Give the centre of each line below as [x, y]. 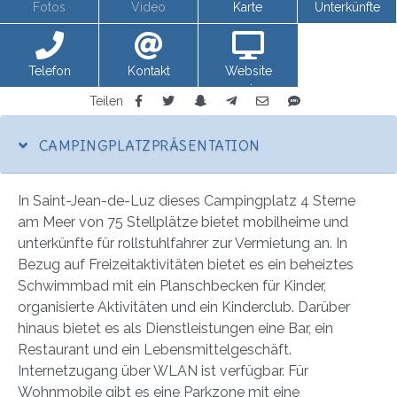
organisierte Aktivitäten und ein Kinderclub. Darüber [184, 307]
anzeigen [248, 90]
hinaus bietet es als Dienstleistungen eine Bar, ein [175, 328]
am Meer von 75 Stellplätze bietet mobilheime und [183, 222]
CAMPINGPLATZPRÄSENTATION [148, 145]
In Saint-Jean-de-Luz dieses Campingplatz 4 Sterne [187, 200]
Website [248, 71]
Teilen [106, 101]
